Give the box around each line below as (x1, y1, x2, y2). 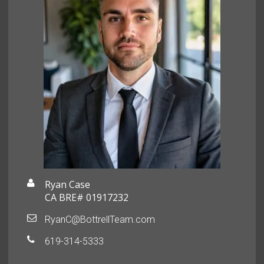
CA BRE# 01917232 (45, 191, 129, 204)
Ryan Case (45, 178, 91, 192)
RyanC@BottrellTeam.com (45, 214, 156, 226)
